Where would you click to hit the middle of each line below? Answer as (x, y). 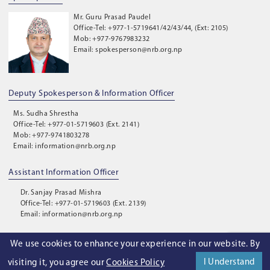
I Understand (229, 262)
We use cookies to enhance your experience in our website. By (135, 244)
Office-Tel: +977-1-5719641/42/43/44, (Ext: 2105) (151, 28)
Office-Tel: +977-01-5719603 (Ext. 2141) (77, 125)
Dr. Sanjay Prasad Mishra (61, 193)
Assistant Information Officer (64, 173)
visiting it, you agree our (57, 263)
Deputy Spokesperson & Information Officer (92, 94)
